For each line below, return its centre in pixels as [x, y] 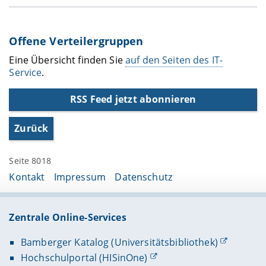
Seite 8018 [30, 161]
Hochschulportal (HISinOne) [84, 258]
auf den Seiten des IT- [174, 60]
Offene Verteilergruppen [76, 41]
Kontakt [27, 177]
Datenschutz [143, 177]
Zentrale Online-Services [68, 218]
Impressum [80, 177]
